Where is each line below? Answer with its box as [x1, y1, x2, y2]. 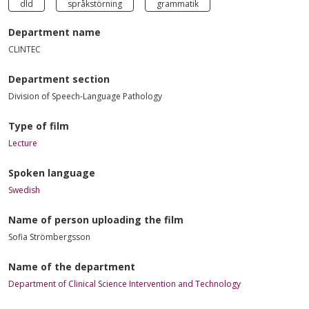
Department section [8, 72, 110, 86]
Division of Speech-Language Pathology [8, 90, 162, 102]
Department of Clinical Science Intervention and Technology [8, 277, 241, 290]
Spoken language [8, 166, 95, 179]
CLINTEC [8, 43, 41, 55]
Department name [8, 25, 101, 39]
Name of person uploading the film [8, 212, 183, 226]
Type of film [8, 119, 69, 132]
